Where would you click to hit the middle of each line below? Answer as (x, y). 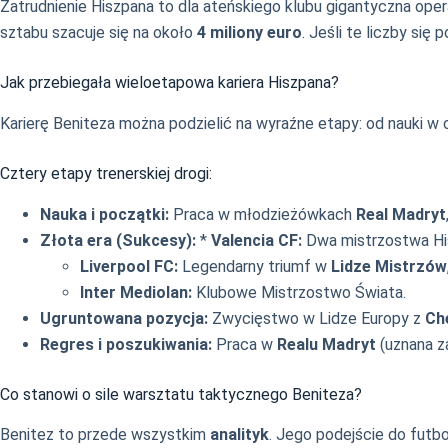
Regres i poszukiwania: (126, 344)
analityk (239, 435)
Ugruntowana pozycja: (124, 318)
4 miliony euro (249, 33)
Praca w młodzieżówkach (262, 214)
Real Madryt (401, 214)
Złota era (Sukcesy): (118, 240)
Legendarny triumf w (254, 266)
